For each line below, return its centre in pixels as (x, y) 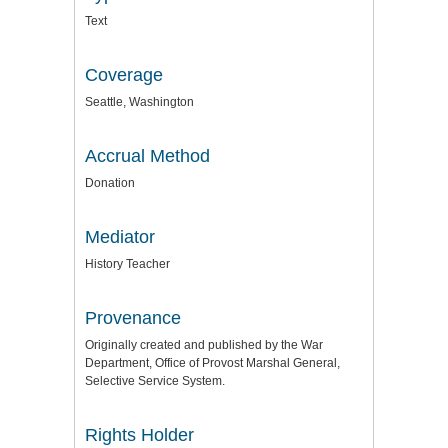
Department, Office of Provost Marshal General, (212, 363)
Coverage (124, 75)
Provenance (133, 318)
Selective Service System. (155, 381)
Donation (110, 183)
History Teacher (127, 264)
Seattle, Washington (139, 102)
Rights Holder (139, 435)
